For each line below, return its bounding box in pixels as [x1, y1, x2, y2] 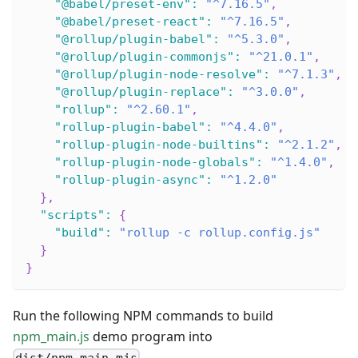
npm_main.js [13, 328, 89, 346]
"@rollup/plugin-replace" [54, 85, 227, 100]
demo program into [89, 328, 213, 346]
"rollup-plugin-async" [54, 173, 205, 188]
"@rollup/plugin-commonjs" [54, 50, 234, 65]
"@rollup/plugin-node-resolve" [54, 67, 263, 82]
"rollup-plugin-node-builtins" [54, 137, 263, 153]
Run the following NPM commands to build [13, 307, 273, 325]
